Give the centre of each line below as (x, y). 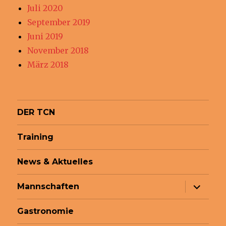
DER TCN (36, 112)
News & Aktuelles (55, 162)
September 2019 (59, 22)
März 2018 (48, 64)
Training (36, 137)
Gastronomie (46, 211)
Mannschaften (48, 187)
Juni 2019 (45, 36)
